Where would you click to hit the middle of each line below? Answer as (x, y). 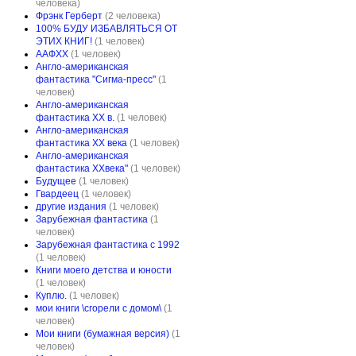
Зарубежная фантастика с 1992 (108, 245)
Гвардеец (57, 194)
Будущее (56, 181)
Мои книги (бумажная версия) (103, 334)
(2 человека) (133, 16)
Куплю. (51, 296)
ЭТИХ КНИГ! (64, 41)
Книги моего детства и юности (104, 270)
